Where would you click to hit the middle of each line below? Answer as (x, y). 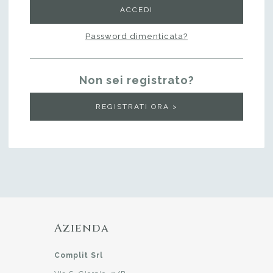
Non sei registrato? (136, 80)
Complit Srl (79, 256)
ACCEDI (136, 10)
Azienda (82, 229)
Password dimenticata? (136, 37)
